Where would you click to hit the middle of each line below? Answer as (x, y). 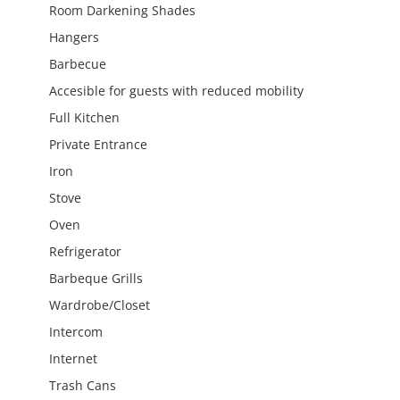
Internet (73, 358)
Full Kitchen (84, 117)
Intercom (76, 332)
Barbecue (78, 64)
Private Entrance (98, 144)
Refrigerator (85, 251)
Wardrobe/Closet (100, 305)
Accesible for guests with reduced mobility (176, 91)
